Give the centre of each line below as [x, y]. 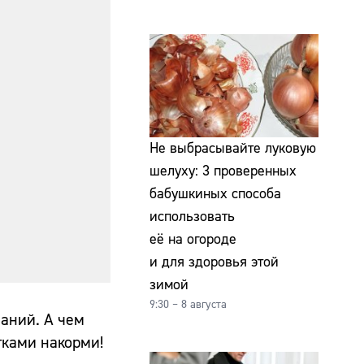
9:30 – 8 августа [188, 305]
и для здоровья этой [214, 262]
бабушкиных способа [215, 194]
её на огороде [193, 240]
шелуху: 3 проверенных [223, 171]
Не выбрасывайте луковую [233, 149]
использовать [192, 217]
